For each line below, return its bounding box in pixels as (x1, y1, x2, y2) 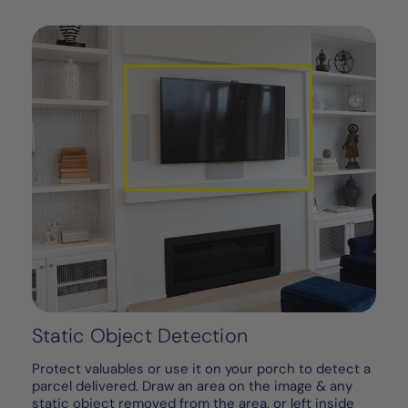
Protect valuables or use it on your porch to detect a (32, 360, 371, 379)
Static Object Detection (32, 323, 248, 350)
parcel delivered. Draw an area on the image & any (32, 377, 352, 396)
